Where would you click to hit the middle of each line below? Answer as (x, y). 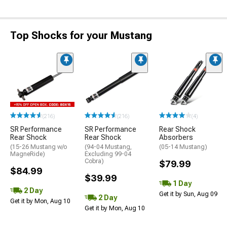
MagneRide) (28, 154)
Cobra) (94, 161)
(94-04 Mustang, (108, 147)
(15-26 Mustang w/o (39, 147)
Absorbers (176, 138)
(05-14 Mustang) (183, 147)
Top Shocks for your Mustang (81, 35)
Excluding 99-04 (108, 154)
